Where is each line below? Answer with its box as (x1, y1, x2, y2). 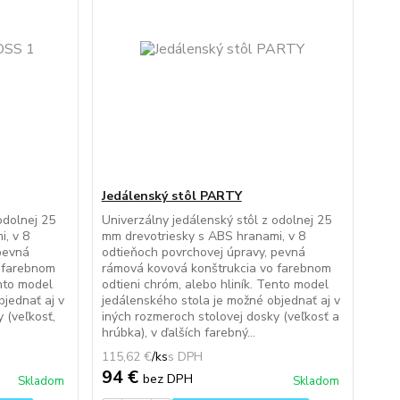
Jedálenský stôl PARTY (101, 187, 242, 204)
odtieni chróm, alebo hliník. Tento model (101, 276, 329, 293)
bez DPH (142, 370, 193, 387)
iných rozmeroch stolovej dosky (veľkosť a (101, 308, 339, 325)
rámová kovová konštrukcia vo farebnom (101, 260, 331, 277)
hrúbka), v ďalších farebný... (101, 324, 255, 341)
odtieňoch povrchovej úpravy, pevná (101, 244, 305, 261)
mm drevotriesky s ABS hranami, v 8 (101, 228, 305, 245)
